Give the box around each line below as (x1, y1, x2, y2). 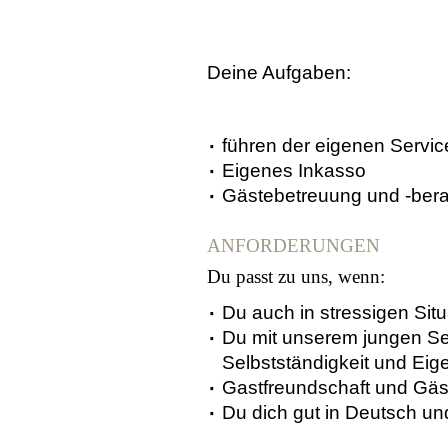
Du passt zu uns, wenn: (207, 265, 385, 287)
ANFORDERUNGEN (207, 234, 380, 256)
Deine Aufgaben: (207, 61, 356, 83)
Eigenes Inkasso (222, 159, 366, 181)
